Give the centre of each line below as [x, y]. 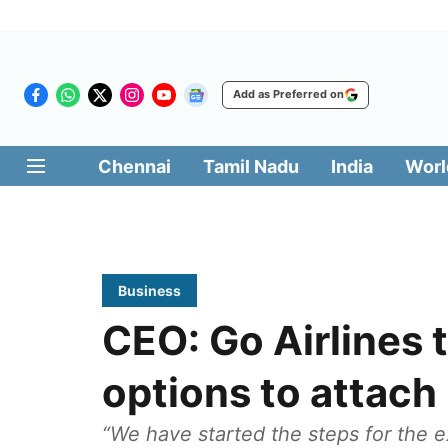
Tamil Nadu [250, 166]
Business [149, 290]
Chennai [134, 166]
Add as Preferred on [288, 94]
